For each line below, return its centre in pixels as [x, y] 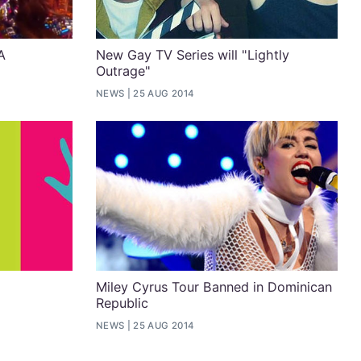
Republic [122, 303]
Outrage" [123, 71]
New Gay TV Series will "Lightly [192, 55]
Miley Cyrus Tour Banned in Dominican [214, 287]
